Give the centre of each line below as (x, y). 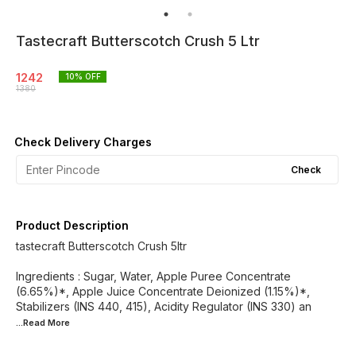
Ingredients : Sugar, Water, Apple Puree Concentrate (153, 276)
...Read (32, 323)
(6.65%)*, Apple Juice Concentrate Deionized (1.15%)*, (163, 291)
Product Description (72, 225)
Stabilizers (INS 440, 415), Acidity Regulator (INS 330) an (164, 306)
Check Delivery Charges (83, 142)
